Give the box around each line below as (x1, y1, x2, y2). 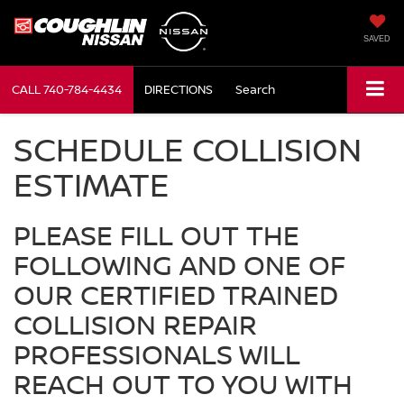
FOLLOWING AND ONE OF (14, 245, 345, 283)
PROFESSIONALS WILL (14, 335, 300, 372)
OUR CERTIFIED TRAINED (14, 275, 338, 313)
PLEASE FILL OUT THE (14, 216, 299, 253)
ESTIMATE (14, 161, 170, 207)
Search (235, 81, 275, 97)
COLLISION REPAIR (14, 305, 257, 343)
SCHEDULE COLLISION (14, 126, 362, 171)
